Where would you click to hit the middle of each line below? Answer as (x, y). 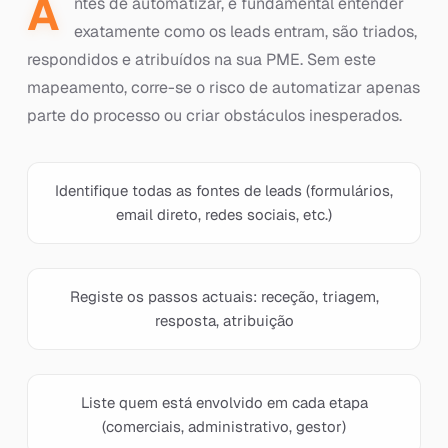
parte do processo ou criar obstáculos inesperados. (214, 115)
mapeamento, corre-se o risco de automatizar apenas (223, 87)
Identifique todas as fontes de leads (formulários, (224, 190)
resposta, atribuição (224, 320)
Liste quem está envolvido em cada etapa (224, 402)
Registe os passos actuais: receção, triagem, (224, 296)
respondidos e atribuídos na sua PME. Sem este (201, 59)
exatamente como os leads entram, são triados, (245, 31)
